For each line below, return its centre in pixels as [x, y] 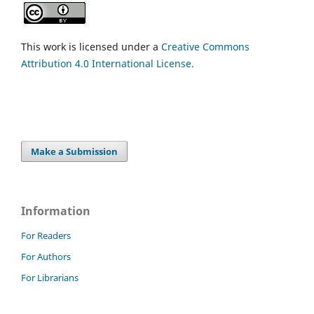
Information [56, 211]
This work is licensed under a [91, 47]
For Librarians [50, 278]
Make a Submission [75, 152]
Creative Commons [205, 47]
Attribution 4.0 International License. [108, 64]
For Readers [46, 236]
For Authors [46, 257]
